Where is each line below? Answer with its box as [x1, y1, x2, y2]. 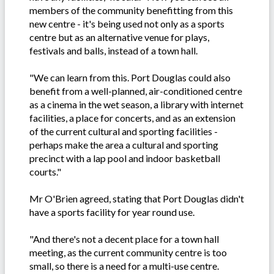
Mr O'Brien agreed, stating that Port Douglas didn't [29, 193, 244, 205]
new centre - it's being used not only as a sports [29, 18, 224, 30]
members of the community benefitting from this [29, 4, 233, 17]
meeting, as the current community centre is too [29, 246, 227, 259]
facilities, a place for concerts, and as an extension [29, 112, 235, 124]
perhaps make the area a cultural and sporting [29, 139, 218, 151]
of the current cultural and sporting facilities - [29, 125, 218, 138]
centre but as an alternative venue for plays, [29, 31, 209, 43]
